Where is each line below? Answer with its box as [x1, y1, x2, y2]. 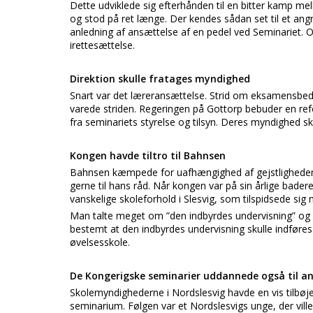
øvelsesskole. [70, 235, 130, 249]
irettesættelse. [70, 38, 135, 52]
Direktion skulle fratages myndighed [70, 72, 250, 85]
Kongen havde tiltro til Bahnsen [70, 149, 226, 162]
